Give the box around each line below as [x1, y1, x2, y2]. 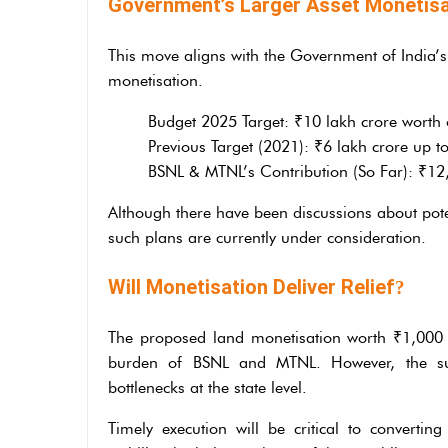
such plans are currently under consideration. [108, 227, 426, 247]
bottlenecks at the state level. [108, 377, 307, 397]
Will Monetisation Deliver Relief [108, 274, 395, 299]
